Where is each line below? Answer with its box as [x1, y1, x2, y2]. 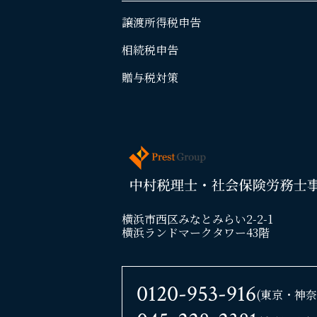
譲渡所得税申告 [122, 13, 201, 30]
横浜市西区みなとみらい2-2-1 [122, 211, 273, 228]
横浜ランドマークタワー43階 [122, 224, 270, 241]
